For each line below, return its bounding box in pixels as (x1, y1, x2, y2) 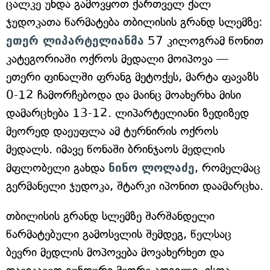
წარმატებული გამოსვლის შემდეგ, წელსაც (6, 227, 231, 241)
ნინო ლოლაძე (108, 161, 195, 174)
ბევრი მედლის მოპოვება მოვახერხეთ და (6, 245, 224, 259)
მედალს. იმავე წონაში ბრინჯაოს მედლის (6, 142, 225, 156)
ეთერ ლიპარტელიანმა (6, 34, 144, 47)
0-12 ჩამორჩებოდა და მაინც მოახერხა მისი (6, 88, 241, 102)
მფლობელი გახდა (6, 161, 108, 175)
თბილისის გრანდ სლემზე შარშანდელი (6, 209, 215, 223)
